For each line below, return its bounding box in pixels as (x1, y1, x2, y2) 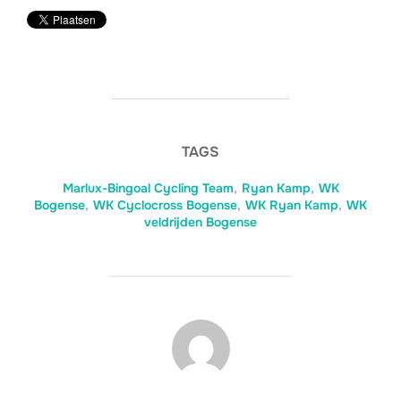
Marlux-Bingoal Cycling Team (62, 179, 234, 196)
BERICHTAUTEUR (141, 319, 260, 338)
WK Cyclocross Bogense (93, 196, 237, 213)
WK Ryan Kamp (245, 196, 338, 213)
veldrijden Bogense (144, 213, 257, 230)
